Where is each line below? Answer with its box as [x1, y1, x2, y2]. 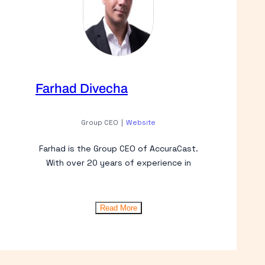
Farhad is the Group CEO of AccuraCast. [38, 143, 198, 154]
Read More [99, 203, 137, 212]
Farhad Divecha [35, 81, 128, 96]
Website [126, 117, 156, 127]
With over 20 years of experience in [46, 157, 191, 168]
